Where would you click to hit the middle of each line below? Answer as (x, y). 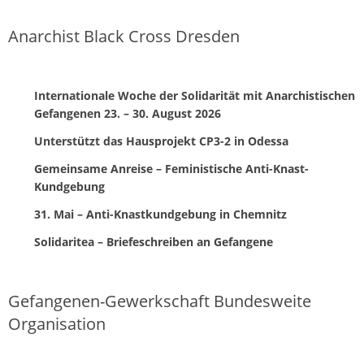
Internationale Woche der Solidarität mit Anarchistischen (195, 96)
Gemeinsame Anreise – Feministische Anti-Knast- (171, 169)
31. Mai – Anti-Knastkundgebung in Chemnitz (160, 214)
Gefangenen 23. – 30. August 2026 (128, 114)
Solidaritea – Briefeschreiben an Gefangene (154, 242)
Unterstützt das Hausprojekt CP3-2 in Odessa (161, 141)
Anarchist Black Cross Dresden (124, 37)
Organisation (57, 324)
